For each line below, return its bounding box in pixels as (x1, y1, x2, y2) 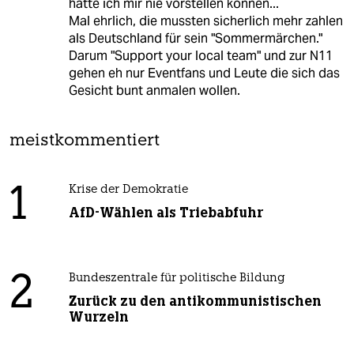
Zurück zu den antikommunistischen (68, 292, 322, 311)
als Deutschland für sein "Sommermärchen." (68, 30, 322, 47)
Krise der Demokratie (68, 184, 188, 197)
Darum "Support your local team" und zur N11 (68, 47, 333, 65)
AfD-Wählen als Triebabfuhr (68, 204, 263, 222)
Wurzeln (68, 308, 129, 326)
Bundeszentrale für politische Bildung (68, 273, 285, 285)
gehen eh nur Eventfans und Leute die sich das (68, 65, 340, 82)
